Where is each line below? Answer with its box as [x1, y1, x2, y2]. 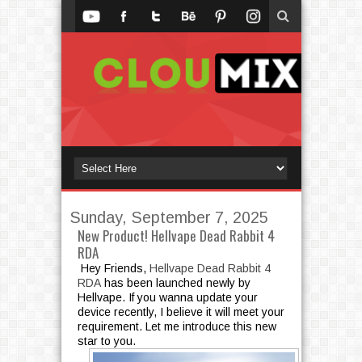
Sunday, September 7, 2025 [69, 208, 268, 227]
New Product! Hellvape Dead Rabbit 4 [77, 225, 275, 246]
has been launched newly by [100, 276, 250, 290]
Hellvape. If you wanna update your [77, 291, 258, 305]
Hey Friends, [77, 262, 149, 276]
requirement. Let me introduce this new [77, 320, 276, 334]
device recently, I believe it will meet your [77, 305, 284, 319]
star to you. [77, 335, 139, 348]
